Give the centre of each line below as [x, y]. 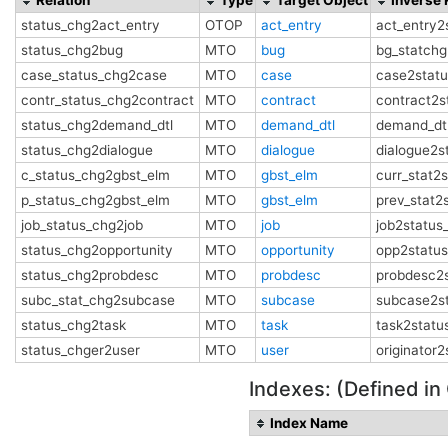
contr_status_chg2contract [107, 99]
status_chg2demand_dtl [97, 124]
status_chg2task [73, 324]
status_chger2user [80, 349]
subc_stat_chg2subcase [98, 299]
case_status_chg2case [94, 74]
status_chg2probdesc [90, 274]
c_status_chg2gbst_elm [95, 174]
